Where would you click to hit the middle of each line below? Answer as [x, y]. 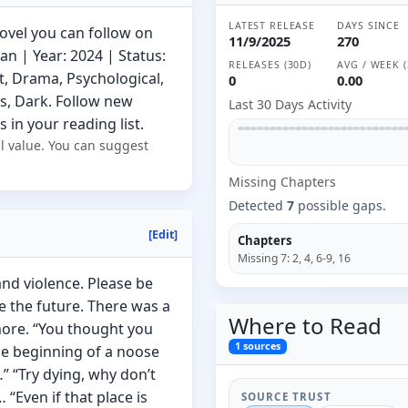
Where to [280, 325]
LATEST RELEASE [272, 25]
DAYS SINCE [368, 25]
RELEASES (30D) [270, 64]
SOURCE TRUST [286, 397]
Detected [258, 205]
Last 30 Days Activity [291, 105]
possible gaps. [341, 205]
